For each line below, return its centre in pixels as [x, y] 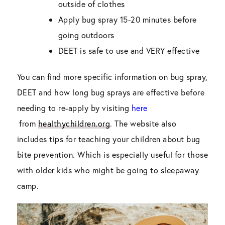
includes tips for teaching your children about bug [108, 139]
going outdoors [86, 35]
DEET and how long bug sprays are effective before [111, 92]
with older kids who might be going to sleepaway [108, 170]
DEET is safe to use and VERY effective [129, 50]
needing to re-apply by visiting [74, 107]
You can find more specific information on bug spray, [112, 76]
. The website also [143, 123]
